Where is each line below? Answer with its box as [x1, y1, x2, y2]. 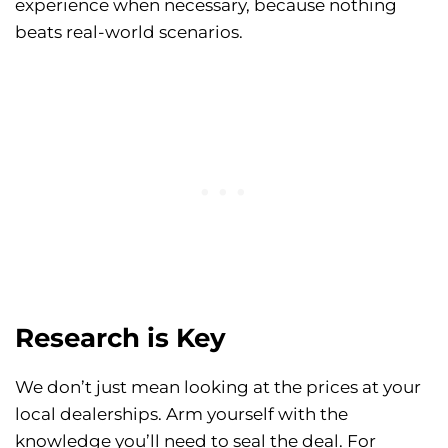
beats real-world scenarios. [15, 22, 243, 43]
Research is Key [15, 322, 226, 355]
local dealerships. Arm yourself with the [15, 404, 348, 425]
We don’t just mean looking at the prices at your [15, 377, 421, 398]
